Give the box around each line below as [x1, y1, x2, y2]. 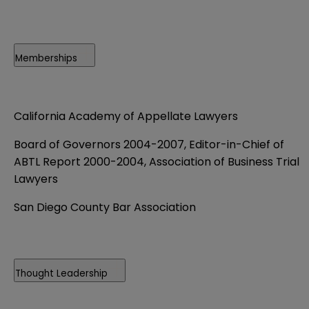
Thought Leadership [15, 266, 108, 280]
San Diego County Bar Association [14, 199, 196, 215]
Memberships [15, 51, 77, 65]
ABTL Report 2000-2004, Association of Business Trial [14, 153, 299, 170]
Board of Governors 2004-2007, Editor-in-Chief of [14, 136, 284, 152]
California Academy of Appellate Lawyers [14, 108, 238, 124]
